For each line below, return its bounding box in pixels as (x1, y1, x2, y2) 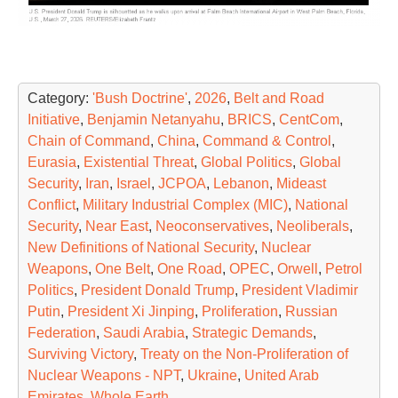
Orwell (277, 260, 318, 276)
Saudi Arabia (103, 324, 185, 340)
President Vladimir (242, 282, 358, 298)
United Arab (244, 367, 319, 383)
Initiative (28, 111, 80, 127)
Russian (285, 303, 338, 319)
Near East (85, 218, 148, 234)
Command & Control (203, 132, 331, 148)
